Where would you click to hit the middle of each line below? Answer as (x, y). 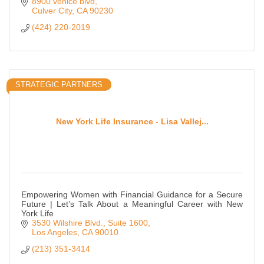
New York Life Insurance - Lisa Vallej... (132, 121)
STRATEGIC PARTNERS (59, 85)
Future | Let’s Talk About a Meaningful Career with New (132, 204)
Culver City (52, 11)
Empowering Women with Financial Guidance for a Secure (132, 195)
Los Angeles (54, 232)
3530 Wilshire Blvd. (67, 223)
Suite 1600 (128, 223)
